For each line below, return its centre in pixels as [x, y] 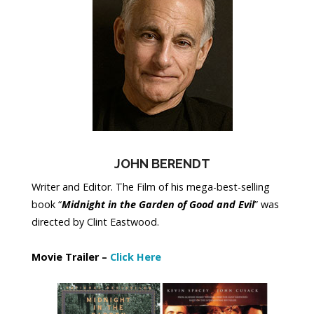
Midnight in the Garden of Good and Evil [158, 205]
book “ [47, 205]
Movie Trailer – [71, 257]
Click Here [136, 257]
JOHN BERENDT [162, 164]
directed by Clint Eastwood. [95, 222]
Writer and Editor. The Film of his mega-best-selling [151, 187]
